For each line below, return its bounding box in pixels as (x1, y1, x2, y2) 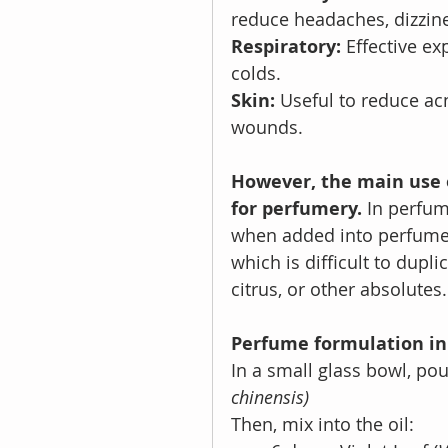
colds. (231, 60, 281, 85)
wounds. (231, 114, 303, 139)
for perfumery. (231, 195, 362, 221)
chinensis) (231, 384, 309, 409)
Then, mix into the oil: (231, 411, 414, 436)
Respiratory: (231, 33, 346, 59)
